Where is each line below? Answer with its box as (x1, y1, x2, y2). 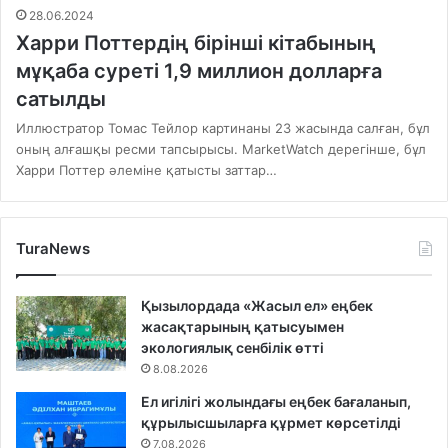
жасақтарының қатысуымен (141, 318, 344, 336)
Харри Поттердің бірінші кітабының (16, 31, 376, 56)
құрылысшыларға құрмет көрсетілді (141, 414, 401, 432)
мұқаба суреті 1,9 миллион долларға (16, 59, 382, 84)
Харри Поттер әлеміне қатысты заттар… (16, 162, 277, 179)
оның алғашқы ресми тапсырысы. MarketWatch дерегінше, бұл (16, 141, 426, 158)
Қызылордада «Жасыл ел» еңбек (141, 297, 373, 315)
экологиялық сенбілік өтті (141, 339, 324, 357)
